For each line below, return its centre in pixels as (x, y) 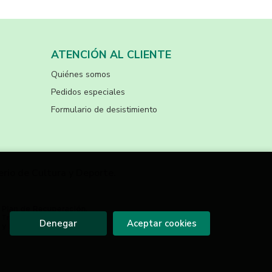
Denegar (58, 223)
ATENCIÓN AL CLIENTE (111, 54)
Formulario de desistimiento (104, 109)
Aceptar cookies (161, 223)
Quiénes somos (80, 74)
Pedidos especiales (88, 92)
